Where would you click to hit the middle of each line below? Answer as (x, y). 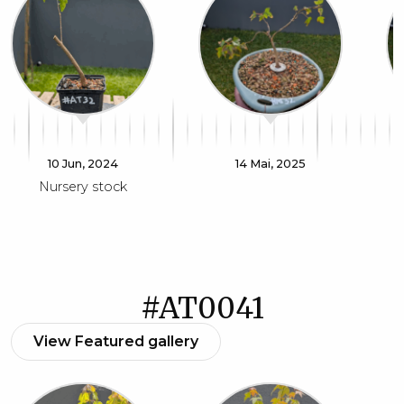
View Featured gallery (116, 341)
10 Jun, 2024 (83, 164)
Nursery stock (83, 187)
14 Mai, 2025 (271, 164)
